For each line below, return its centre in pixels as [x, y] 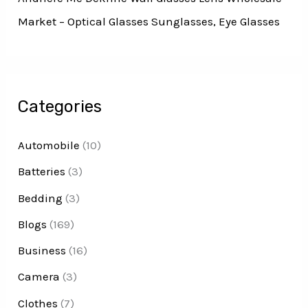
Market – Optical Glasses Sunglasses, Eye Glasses [149, 21]
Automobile [49, 145]
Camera [39, 277]
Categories [60, 107]
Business [42, 251]
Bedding [41, 198]
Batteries [42, 172]
